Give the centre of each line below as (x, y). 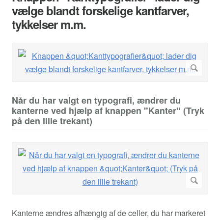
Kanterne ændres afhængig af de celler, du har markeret (109, 213)
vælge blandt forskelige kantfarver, (100, 11)
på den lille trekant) (52, 121)
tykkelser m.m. (49, 24)
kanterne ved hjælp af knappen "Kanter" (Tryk (108, 111)
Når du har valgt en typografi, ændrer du (96, 100)
